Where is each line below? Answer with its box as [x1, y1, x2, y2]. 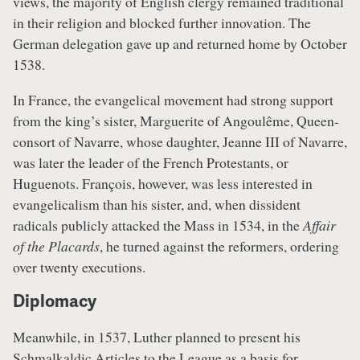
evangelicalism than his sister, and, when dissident [13, 194, 301, 214]
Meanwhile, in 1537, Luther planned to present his [13, 327, 301, 347]
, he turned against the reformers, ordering [100, 235, 339, 256]
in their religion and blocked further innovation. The [13, 13, 311, 33]
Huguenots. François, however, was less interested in [13, 173, 313, 193]
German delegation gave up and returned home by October [13, 34, 347, 54]
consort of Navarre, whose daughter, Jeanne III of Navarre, [13, 131, 347, 151]
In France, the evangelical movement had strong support [13, 89, 333, 109]
